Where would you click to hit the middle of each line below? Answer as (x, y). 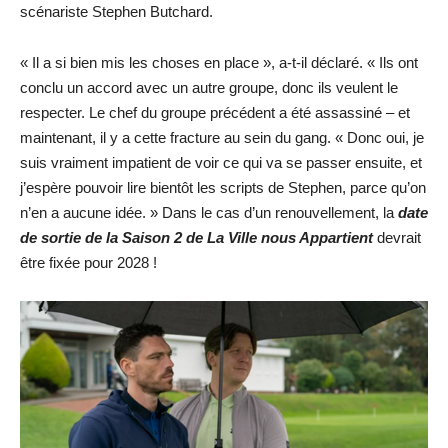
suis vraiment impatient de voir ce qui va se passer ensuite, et (221, 162)
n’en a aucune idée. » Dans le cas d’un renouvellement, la (207, 212)
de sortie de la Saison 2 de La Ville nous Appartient (198, 237)
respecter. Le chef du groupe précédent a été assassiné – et (215, 112)
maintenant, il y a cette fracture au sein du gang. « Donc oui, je (222, 137)
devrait (399, 237)
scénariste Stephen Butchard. (116, 11)
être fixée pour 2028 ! (88, 262)
